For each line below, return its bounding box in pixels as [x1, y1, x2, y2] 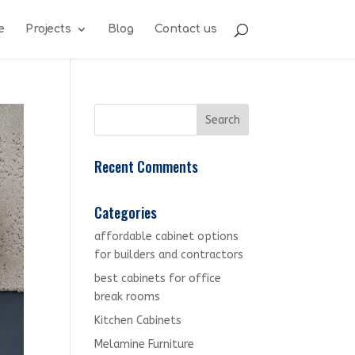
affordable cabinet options [94, 230, 239, 243]
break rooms [94, 290, 161, 303]
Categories [94, 202, 158, 223]
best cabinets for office [94, 272, 222, 285]
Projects [25, 23, 71, 35]
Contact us [154, 23, 217, 35]
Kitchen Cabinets [94, 314, 182, 327]
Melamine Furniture [94, 338, 195, 351]
